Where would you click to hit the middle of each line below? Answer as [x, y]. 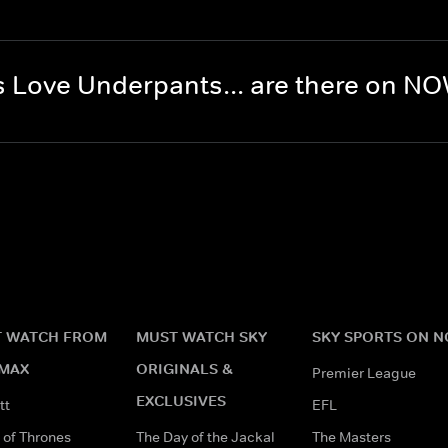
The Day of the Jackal [205, 436]
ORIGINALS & [184, 368]
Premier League [364, 372]
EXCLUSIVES [181, 400]
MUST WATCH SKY [201, 336]
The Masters [351, 436]
